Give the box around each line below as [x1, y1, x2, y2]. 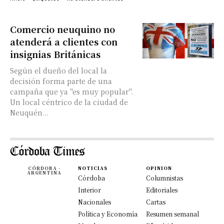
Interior [78, 185, 101, 194]
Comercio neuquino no [10, 22, 115, 35]
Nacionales [78, 197, 111, 206]
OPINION [146, 165, 172, 171]
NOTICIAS [78, 165, 107, 171]
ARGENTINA [26, 169, 61, 176]
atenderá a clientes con [10, 35, 117, 48]
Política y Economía [78, 209, 137, 218]
